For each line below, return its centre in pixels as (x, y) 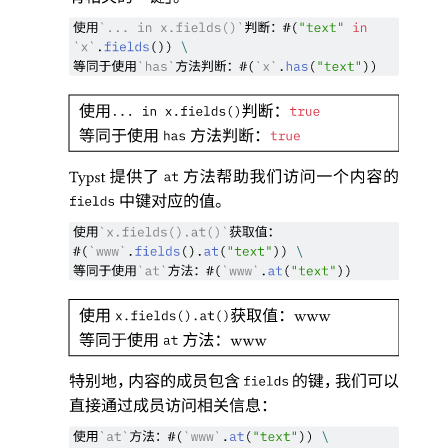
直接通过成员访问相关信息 (165, 407)
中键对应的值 (165, 202)
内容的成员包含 (185, 382)
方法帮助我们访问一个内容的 (289, 178)
